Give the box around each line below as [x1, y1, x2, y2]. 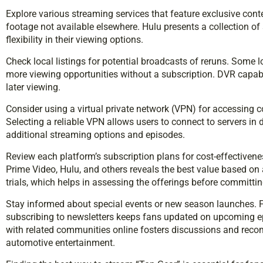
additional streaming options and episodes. [6, 129, 185, 140]
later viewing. [6, 81, 60, 93]
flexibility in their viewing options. [6, 33, 143, 45]
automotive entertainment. [6, 237, 115, 248]
